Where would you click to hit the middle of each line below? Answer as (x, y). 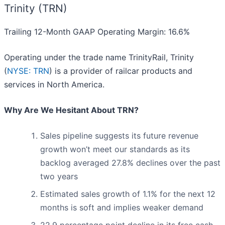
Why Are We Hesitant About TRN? (71, 110)
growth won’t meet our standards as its (115, 149)
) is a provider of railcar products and (121, 71)
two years (59, 177)
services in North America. (54, 85)
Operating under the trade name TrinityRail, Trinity (99, 58)
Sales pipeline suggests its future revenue (119, 136)
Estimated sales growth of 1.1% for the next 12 (128, 194)
